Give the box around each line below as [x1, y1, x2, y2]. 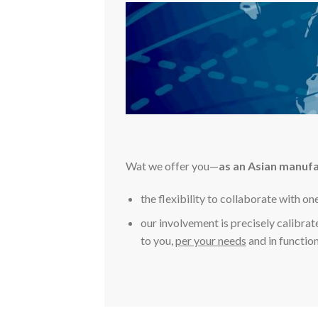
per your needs [175, 234, 246, 248]
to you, [140, 234, 175, 248]
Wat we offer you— [126, 158, 219, 172]
